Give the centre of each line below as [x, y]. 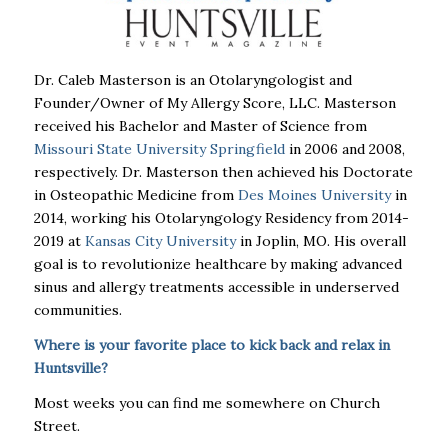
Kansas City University [160, 240]
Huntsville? [72, 367]
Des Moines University [312, 194]
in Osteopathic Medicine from [133, 194]
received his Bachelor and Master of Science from [200, 125]
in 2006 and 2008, [344, 148]
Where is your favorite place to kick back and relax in [211, 344]
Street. [56, 425]
